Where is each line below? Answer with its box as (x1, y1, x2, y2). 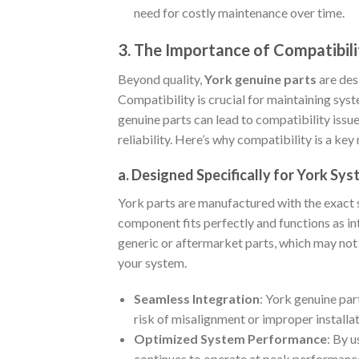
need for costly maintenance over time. (134, 4, 345, 20)
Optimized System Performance (134, 330, 327, 346)
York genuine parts (204, 71, 317, 87)
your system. (118, 254, 187, 270)
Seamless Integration (134, 290, 260, 306)
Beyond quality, (118, 71, 204, 87)
